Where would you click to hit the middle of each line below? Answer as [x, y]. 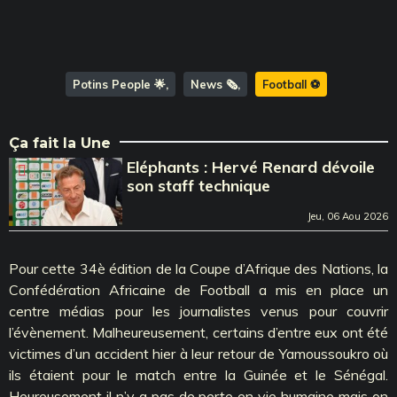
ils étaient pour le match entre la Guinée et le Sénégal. [198, 374]
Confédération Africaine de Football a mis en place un [198, 289]
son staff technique [199, 185]
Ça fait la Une [60, 143]
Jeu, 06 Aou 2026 [348, 216]
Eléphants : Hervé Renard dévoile [251, 167]
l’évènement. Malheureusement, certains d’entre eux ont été [198, 332]
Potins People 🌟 [119, 84]
